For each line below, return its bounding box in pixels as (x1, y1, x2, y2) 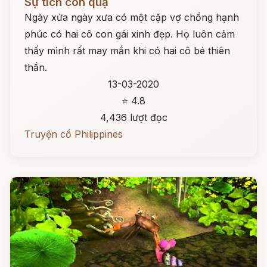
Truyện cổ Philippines (24, 128, 123, 140)
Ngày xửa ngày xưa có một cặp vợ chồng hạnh (24, 11, 239, 23)
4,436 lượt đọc (100, 111, 167, 123)
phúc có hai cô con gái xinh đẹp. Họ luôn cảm (24, 28, 235, 40)
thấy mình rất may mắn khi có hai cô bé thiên (24, 45, 230, 57)
